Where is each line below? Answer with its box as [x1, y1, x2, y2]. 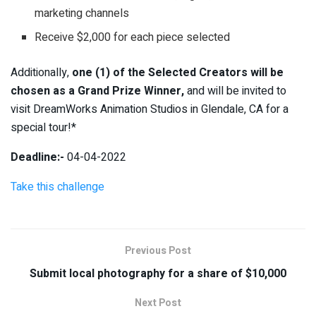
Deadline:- [11, 149, 64, 166]
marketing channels [35, 5, 130, 23]
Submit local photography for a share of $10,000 [30, 265, 286, 283]
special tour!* [11, 119, 76, 137]
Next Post [135, 296, 181, 311]
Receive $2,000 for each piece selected [35, 29, 231, 47]
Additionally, [11, 64, 72, 82]
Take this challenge [11, 178, 104, 196]
